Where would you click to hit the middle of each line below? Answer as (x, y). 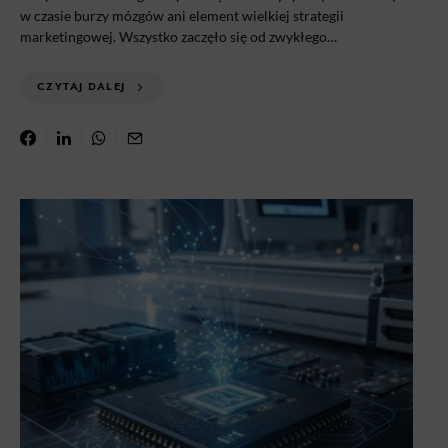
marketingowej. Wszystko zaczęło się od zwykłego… (178, 36)
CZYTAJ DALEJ (81, 86)
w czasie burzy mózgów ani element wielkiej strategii (182, 15)
